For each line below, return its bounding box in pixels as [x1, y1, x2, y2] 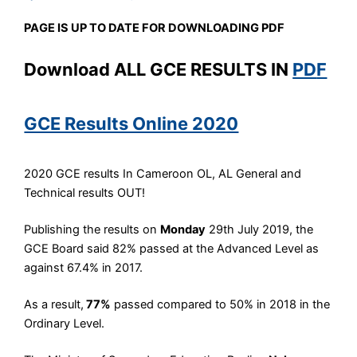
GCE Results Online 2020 [24, 113, 239, 135]
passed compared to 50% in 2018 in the [111, 296, 331, 312]
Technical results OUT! [24, 186, 146, 201]
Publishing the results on [24, 222, 161, 237]
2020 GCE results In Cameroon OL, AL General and [24, 167, 302, 182]
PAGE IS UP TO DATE [24, 20, 140, 35]
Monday [160, 222, 206, 237]
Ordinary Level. [24, 316, 105, 331]
